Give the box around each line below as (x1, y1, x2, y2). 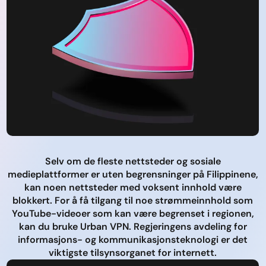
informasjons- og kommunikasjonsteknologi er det (18, 233, 248, 246)
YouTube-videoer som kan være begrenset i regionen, (11, 207, 254, 220)
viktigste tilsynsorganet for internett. (49, 246, 217, 259)
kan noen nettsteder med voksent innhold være (24, 180, 242, 194)
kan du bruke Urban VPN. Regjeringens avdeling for (18, 220, 247, 233)
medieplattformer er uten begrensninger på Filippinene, (7, 167, 258, 180)
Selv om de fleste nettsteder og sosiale (45, 154, 221, 167)
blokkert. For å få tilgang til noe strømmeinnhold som (12, 194, 253, 207)
